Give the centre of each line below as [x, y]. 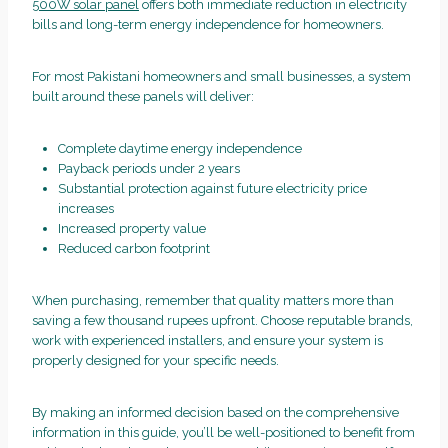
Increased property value [131, 228]
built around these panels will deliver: [143, 96]
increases [85, 208]
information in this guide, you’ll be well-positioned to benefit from [223, 432]
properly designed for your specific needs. [155, 360]
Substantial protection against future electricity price [212, 188]
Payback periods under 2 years [148, 168]
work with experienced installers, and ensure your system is [207, 340]
